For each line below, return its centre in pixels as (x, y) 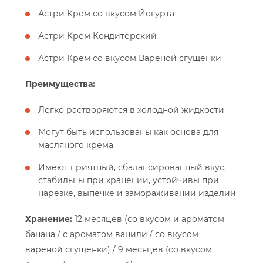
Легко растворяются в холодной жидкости (131, 110)
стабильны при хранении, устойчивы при (129, 181)
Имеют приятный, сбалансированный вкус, (132, 168)
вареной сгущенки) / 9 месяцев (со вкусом (119, 250)
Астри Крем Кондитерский (97, 36)
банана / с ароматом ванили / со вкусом (112, 235)
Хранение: (49, 219)
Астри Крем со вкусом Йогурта (106, 14)
